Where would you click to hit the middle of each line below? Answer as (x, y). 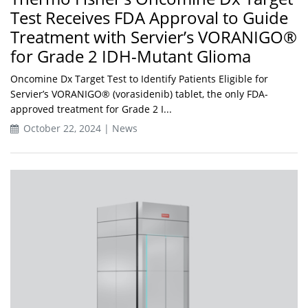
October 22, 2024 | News (79, 129)
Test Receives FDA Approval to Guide (149, 18)
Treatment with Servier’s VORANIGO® (154, 37)
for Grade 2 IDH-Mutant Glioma (131, 56)
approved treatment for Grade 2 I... (91, 109)
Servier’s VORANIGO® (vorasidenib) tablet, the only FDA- (139, 94)
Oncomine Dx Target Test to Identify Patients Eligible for (139, 79)
